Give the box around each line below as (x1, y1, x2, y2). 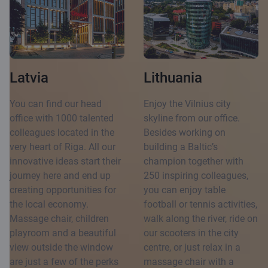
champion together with (144, 155, 243, 167)
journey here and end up (10, 169, 111, 181)
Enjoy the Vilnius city (144, 98, 231, 109)
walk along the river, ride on (144, 212, 258, 224)
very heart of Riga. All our (10, 141, 115, 153)
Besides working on (144, 126, 226, 138)
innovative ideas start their (10, 155, 121, 167)
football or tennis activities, (144, 198, 257, 210)
